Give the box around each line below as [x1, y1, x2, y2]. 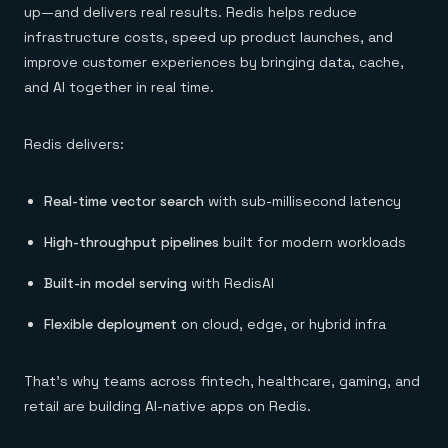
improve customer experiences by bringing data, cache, [24, 53, 404, 71]
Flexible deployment [44, 315, 177, 333]
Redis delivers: [24, 135, 124, 153]
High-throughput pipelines [44, 233, 219, 251]
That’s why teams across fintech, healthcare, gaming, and [24, 372, 420, 390]
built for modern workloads [219, 233, 406, 251]
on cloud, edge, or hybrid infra [177, 315, 386, 333]
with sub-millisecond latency [204, 192, 401, 210]
